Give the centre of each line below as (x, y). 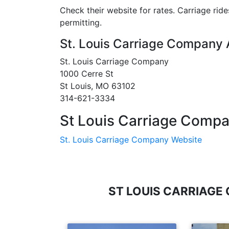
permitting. (81, 22)
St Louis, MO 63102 (98, 86)
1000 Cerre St (87, 74)
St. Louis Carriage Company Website (131, 140)
